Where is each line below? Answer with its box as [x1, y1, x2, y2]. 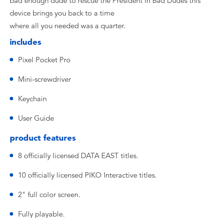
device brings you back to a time [10, 9, 114, 18]
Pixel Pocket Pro [18, 55, 71, 64]
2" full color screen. [18, 190, 80, 199]
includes [10, 37, 41, 47]
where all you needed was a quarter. [10, 21, 126, 30]
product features [10, 133, 76, 143]
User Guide [18, 114, 54, 123]
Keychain [18, 94, 47, 103]
